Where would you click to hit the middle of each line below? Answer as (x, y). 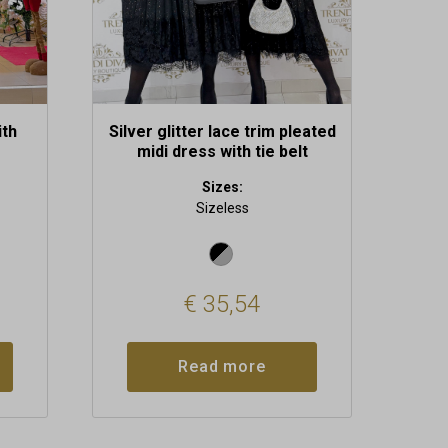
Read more (222, 367)
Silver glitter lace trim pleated (222, 132)
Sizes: (222, 187)
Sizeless (222, 208)
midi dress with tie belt (222, 152)
